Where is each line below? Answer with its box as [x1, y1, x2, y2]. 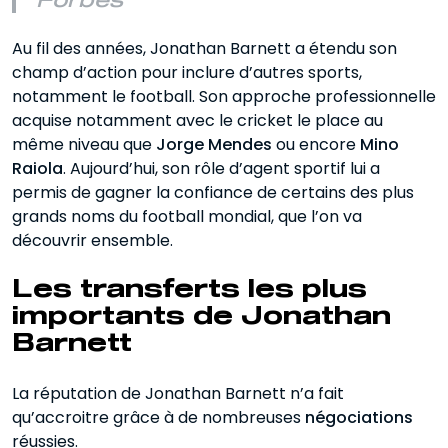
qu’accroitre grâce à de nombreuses [12, 406, 305, 429]
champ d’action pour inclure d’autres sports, [12, 61, 362, 84]
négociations [305, 406, 413, 429]
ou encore [272, 133, 360, 156]
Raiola [12, 157, 63, 180]
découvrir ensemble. [12, 229, 173, 252]
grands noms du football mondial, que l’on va [12, 205, 362, 228]
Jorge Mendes [156, 133, 272, 156]
